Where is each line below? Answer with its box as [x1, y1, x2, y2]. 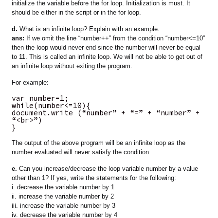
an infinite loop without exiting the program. [12, 62, 133, 70]
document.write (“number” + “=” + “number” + [12, 108, 200, 118]
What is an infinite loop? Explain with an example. [18, 25, 160, 33]
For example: [12, 79, 49, 87]
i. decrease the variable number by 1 [12, 183, 115, 191]
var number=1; [12, 93, 69, 103]
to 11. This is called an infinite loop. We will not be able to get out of [12, 53, 203, 61]
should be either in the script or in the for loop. [12, 9, 142, 17]
